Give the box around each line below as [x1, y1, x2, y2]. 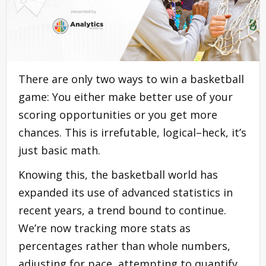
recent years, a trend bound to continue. [18, 202, 226, 217]
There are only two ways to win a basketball [18, 71, 244, 86]
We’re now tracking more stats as [18, 220, 191, 235]
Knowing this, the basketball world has [18, 167, 218, 182]
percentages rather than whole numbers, [18, 238, 230, 253]
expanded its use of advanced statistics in [18, 185, 233, 199]
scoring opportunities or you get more [18, 107, 217, 122]
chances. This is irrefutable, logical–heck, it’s [18, 125, 246, 140]
